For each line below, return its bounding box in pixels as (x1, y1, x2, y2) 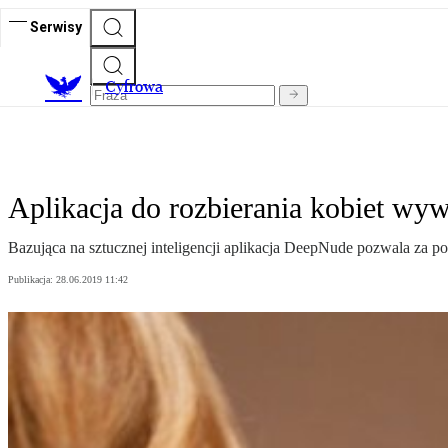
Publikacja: (8, 274, 56, 286)
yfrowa (116, 77, 163, 97)
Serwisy (30, 18, 82, 35)
